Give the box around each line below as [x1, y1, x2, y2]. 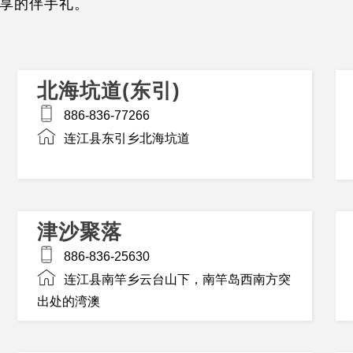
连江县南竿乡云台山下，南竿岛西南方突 [64, 272, 292, 286]
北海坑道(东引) [37, 80, 181, 102]
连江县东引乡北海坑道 [64, 131, 191, 145]
